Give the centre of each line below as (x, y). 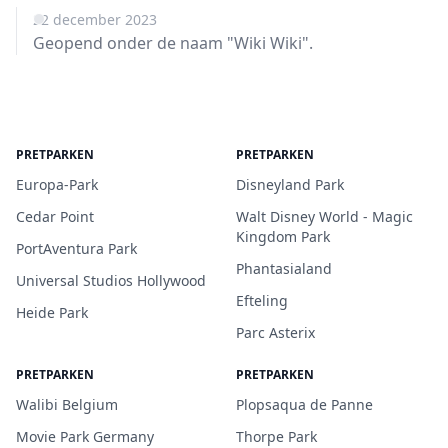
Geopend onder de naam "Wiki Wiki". (173, 43)
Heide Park (52, 312)
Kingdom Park (283, 236)
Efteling (262, 300)
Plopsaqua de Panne (304, 404)
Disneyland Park (290, 184)
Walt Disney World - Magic (324, 216)
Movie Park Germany (85, 436)
